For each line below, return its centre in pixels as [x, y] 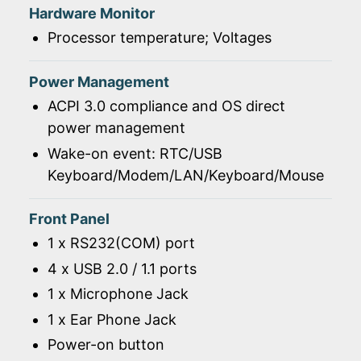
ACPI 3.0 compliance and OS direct [166, 106]
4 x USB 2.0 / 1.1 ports [122, 268]
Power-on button [106, 345]
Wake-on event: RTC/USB [135, 153]
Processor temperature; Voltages [159, 38]
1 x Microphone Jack [118, 294]
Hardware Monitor [92, 13]
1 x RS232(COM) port [121, 243]
